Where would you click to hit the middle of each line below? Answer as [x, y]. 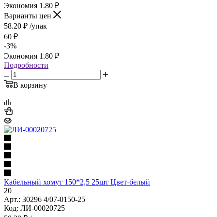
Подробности [26, 65]
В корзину [30, 85]
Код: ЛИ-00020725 [34, 208]
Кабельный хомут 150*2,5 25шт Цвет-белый [77, 182]
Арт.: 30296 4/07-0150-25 [45, 199]
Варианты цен [29, 15]
